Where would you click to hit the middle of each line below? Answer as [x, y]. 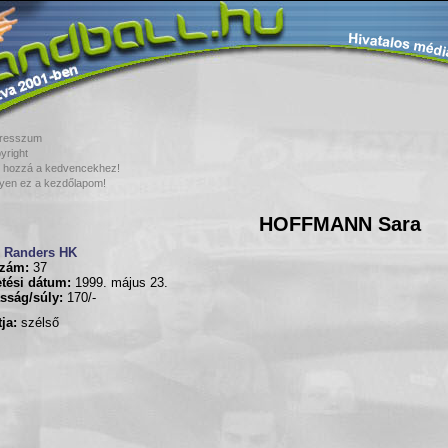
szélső [38, 323]
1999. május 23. [119, 283]
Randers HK [40, 253]
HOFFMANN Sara [339, 224]
